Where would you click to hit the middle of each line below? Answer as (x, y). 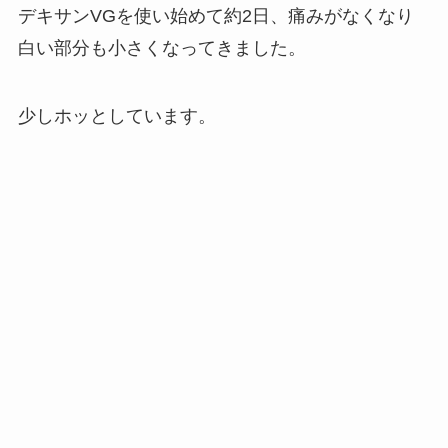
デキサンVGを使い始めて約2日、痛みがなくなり (215, 15)
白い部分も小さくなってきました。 (161, 47)
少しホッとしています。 (116, 115)
